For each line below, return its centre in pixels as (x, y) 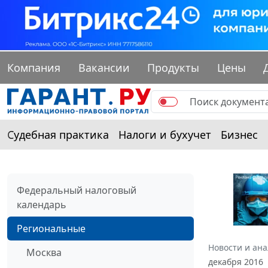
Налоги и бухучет (165, 135)
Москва (44, 253)
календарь (42, 205)
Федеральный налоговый (77, 191)
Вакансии (104, 68)
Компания (34, 68)
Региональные (51, 229)
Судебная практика (58, 135)
